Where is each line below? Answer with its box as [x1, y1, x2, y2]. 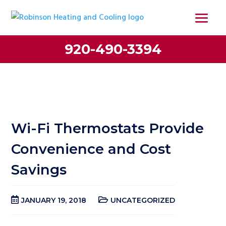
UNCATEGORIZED [110, 196, 176, 205]
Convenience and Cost [11, 140, 172, 157]
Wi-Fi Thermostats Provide [11, 120, 204, 137]
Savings [11, 161, 67, 178]
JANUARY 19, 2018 [21, 196, 87, 205]
